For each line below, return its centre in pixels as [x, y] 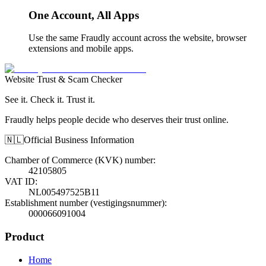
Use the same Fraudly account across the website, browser [137, 38]
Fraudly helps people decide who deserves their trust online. [117, 120]
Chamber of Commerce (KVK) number [79, 160]
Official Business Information [79, 140]
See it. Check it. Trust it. [50, 100]
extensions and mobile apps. [81, 49]
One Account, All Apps [84, 15]
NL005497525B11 [64, 192]
